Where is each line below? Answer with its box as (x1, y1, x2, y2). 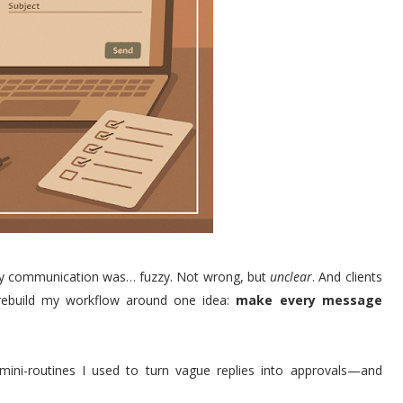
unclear (270, 268, 313, 285)
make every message (236, 291, 382, 309)
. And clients (312, 268, 382, 285)
